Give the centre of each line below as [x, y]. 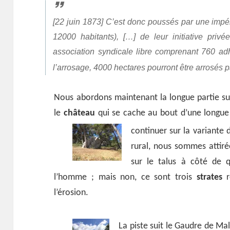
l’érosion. [71, 193]
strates [209, 177]
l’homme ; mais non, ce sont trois [125, 177]
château [79, 113]
